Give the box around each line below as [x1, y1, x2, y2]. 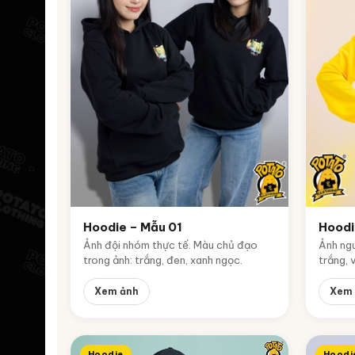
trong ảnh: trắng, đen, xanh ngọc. [83, 253, 242, 266]
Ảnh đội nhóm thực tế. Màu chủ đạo [83, 238, 258, 251]
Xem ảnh [94, 284, 139, 297]
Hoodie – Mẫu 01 [83, 219, 182, 235]
